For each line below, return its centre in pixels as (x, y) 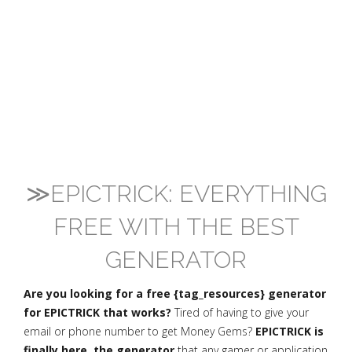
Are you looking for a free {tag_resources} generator (175, 293)
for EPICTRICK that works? (97, 312)
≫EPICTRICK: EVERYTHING (176, 194)
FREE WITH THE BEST (176, 227)
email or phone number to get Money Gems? (139, 331)
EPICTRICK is (290, 331)
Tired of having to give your (240, 312)
